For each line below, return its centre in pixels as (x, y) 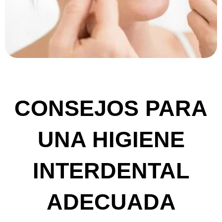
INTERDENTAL (111, 170)
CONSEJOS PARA (111, 108)
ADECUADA (111, 202)
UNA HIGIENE (111, 139)
